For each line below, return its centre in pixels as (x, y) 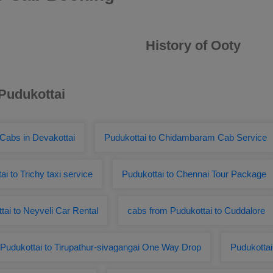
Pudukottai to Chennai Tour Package (194, 174)
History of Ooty (193, 45)
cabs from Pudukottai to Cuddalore (196, 211)
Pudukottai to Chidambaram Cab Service (186, 137)
